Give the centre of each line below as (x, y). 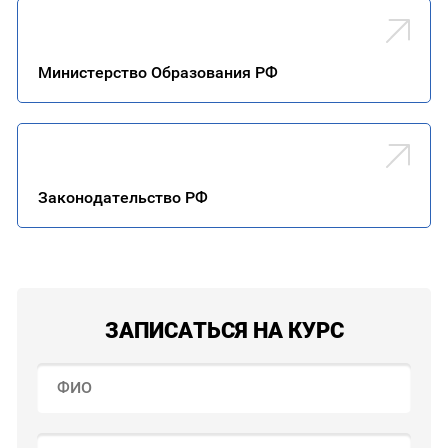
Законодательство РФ (122, 197)
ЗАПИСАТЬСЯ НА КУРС (224, 330)
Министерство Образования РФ (157, 72)
